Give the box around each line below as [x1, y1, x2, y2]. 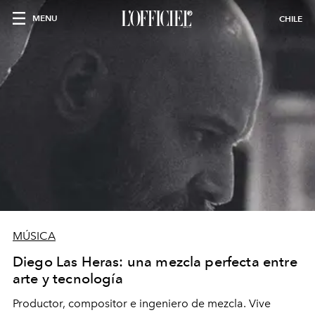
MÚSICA [13, 229, 56, 243]
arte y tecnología [13, 270, 123, 287]
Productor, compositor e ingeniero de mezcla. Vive [13, 297, 271, 310]
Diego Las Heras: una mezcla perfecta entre [13, 253, 297, 270]
